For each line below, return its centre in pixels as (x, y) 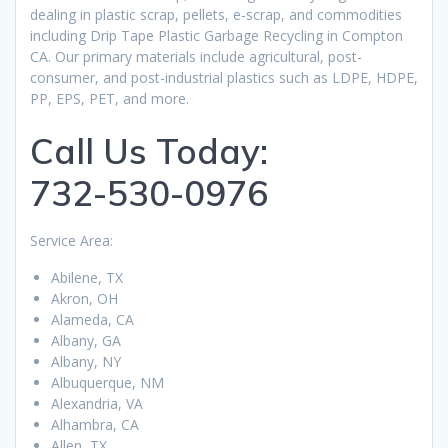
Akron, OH (84, 299)
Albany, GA (86, 341)
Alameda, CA (92, 320)
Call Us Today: (149, 151)
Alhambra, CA (95, 425)
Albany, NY (86, 362)
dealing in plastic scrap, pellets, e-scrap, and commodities (216, 15)
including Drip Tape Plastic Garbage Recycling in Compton (216, 36)
